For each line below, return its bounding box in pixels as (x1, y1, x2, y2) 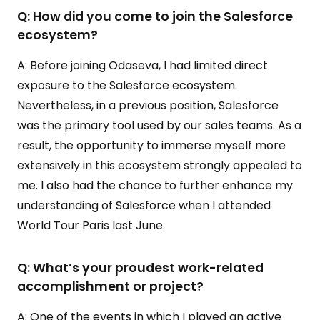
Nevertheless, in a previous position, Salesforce (17, 97, 279, 114)
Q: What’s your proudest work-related (17, 259, 264, 276)
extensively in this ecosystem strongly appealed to (17, 157, 302, 174)
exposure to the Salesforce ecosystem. (17, 77, 237, 94)
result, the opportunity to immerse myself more (17, 137, 286, 154)
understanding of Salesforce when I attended (17, 197, 271, 214)
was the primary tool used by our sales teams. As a (17, 117, 301, 134)
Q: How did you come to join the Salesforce (17, 8, 293, 25)
